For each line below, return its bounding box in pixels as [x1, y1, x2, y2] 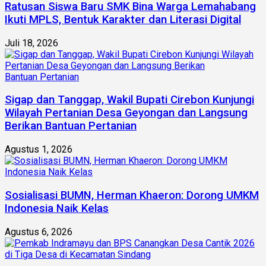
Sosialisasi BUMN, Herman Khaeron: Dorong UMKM [5, 188, 259, 202]
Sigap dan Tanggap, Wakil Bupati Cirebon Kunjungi [5, 93, 254, 107]
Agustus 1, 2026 [5, 144, 72, 156]
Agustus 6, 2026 [5, 226, 72, 237]
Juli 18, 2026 [5, 37, 58, 49]
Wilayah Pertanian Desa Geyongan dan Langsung [5, 106, 248, 120]
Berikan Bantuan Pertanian [5, 119, 137, 133]
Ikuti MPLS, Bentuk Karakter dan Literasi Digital [5, 12, 241, 26]
